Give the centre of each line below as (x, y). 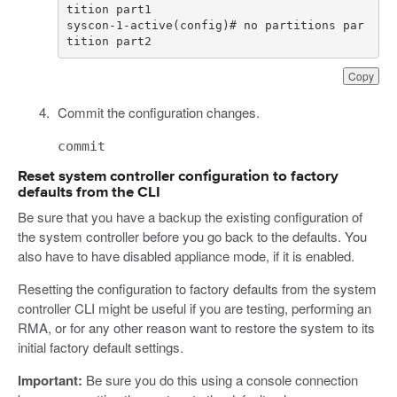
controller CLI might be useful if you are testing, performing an (195, 308)
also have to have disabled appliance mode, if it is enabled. (186, 256)
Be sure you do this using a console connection (220, 380)
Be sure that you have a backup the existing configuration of (190, 217)
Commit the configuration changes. (158, 113)
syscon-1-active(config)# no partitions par (215, 25)
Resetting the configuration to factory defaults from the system (197, 289)
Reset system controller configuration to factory (178, 177)
